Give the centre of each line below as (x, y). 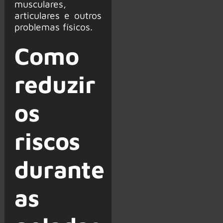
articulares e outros (58, 15)
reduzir (55, 84)
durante (59, 169)
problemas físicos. (53, 26)
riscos (47, 141)
